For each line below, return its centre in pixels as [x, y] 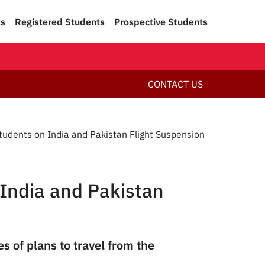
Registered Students [60, 22]
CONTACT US [175, 84]
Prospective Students [161, 22]
